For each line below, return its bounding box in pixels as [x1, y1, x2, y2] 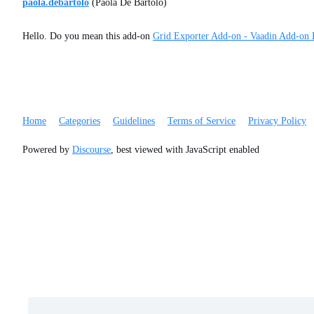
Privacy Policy [248, 116, 306, 126]
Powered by [22, 144, 72, 155]
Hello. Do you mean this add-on [22, 31, 153, 41]
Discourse [72, 144, 111, 155]
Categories [59, 116, 100, 126]
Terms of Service [168, 116, 235, 126]
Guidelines [113, 116, 155, 126]
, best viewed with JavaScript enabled [111, 144, 259, 155]
